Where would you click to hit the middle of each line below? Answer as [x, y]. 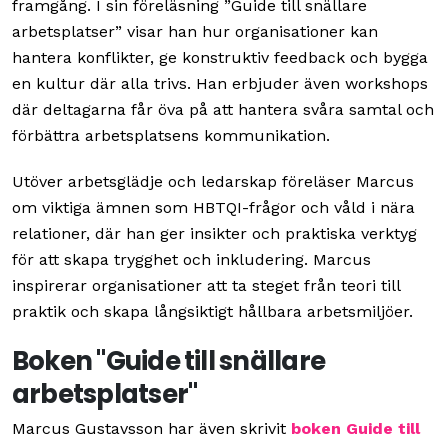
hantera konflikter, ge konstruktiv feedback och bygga [220, 58]
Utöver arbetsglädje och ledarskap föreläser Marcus [213, 182]
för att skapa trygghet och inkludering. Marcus [191, 260]
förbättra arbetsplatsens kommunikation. [171, 136]
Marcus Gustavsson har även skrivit [151, 429]
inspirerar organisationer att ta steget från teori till [206, 286]
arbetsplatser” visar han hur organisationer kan [195, 32]
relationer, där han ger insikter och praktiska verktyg [214, 234]
